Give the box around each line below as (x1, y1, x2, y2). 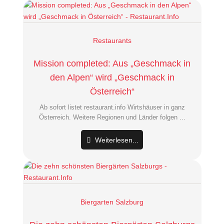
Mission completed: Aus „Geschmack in (33, 58, 190, 69)
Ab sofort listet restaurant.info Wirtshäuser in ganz (39, 103, 185, 111)
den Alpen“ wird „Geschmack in (49, 72, 174, 83)
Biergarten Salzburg (80, 197, 143, 206)
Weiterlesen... (93, 136, 139, 144)
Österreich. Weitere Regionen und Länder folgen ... (38, 113, 185, 121)
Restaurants (92, 36, 131, 45)
